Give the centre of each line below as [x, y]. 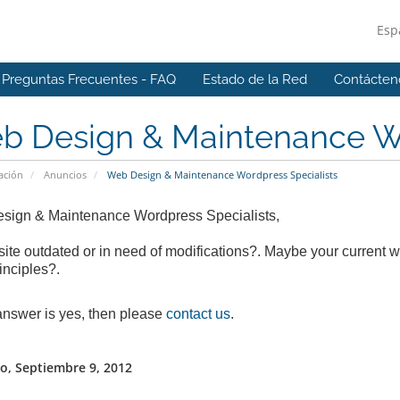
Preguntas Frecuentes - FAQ [89, 79]
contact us [198, 314]
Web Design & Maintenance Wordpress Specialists [221, 175]
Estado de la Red [255, 79]
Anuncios [65, 175]
